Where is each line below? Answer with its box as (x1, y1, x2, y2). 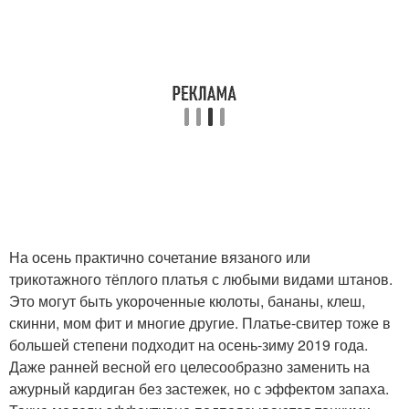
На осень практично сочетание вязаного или (9, 246, 310, 267)
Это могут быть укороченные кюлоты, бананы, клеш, (9, 289, 365, 311)
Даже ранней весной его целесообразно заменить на (9, 355, 370, 377)
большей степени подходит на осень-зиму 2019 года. (9, 333, 368, 355)
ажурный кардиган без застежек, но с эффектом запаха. (9, 377, 389, 399)
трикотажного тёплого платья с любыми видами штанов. (9, 267, 393, 289)
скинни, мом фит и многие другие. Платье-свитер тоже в (9, 311, 391, 333)
